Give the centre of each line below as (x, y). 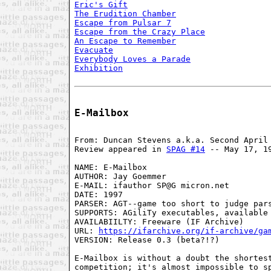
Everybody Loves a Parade (132, 59)
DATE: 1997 (99, 195)
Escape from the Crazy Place (140, 32)
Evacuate (94, 50)
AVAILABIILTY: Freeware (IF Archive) (159, 222)
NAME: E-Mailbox (111, 168)
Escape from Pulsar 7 (123, 23)
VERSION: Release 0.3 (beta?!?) (147, 240)
